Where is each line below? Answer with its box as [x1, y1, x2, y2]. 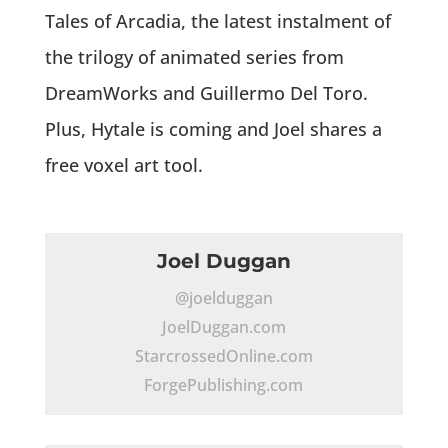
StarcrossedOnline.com [134, 344, 313, 367]
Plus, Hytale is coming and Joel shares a [44, 116, 382, 141]
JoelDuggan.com [161, 315, 286, 338]
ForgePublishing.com [144, 373, 304, 396]
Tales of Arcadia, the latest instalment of [44, 8, 391, 33]
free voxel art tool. [44, 152, 203, 177]
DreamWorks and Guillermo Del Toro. [44, 80, 368, 105]
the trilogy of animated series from [44, 44, 344, 69]
